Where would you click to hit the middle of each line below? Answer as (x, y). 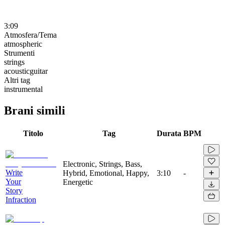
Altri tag (17, 80)
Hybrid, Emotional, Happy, (106, 173)
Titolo (33, 133)
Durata (169, 133)
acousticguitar (26, 71)
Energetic (78, 182)
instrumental (23, 89)
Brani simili (35, 110)
